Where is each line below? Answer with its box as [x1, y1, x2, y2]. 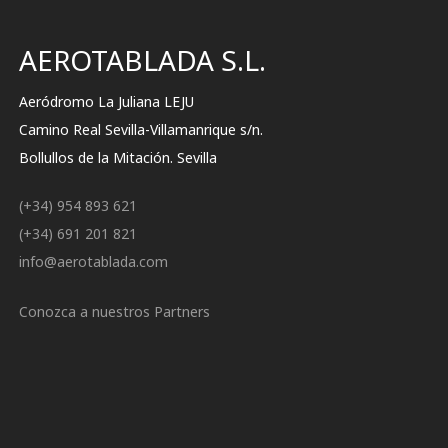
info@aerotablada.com [19, 252, 169, 271]
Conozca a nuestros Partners [19, 302, 211, 321]
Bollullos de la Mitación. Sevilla [19, 148, 218, 167]
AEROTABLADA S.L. [19, 41, 267, 79]
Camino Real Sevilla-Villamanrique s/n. [19, 120, 264, 139]
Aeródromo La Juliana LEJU [19, 92, 195, 111]
